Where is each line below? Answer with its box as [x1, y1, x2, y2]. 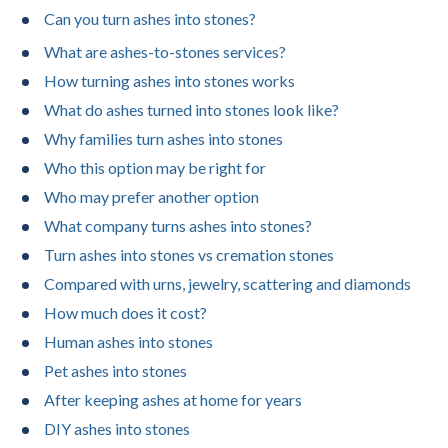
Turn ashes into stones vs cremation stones [44, 245, 334, 265]
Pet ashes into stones [44, 361, 187, 381]
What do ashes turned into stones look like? [44, 100, 339, 120]
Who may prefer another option [44, 187, 259, 207]
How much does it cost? [44, 303, 207, 323]
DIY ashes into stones [44, 419, 190, 439]
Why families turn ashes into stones [44, 129, 283, 149]
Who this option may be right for [44, 158, 266, 178]
